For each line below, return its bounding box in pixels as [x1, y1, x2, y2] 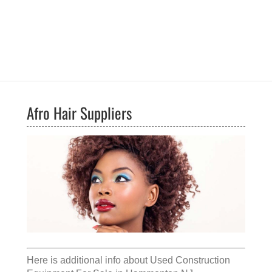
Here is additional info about [27, 255, 150, 266]
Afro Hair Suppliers [27, 101, 132, 124]
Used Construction [150, 255, 230, 266]
